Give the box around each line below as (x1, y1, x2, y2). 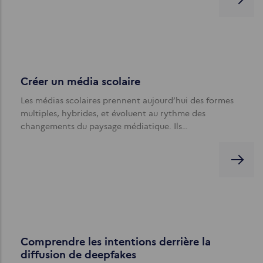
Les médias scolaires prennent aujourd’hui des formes (21, 95, 234, 106)
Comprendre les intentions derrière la (21, 235, 211, 248)
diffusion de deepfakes (21, 248, 136, 261)
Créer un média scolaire (21, 75, 140, 88)
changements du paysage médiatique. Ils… (21, 120, 188, 131)
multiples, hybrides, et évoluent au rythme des (21, 107, 205, 119)
